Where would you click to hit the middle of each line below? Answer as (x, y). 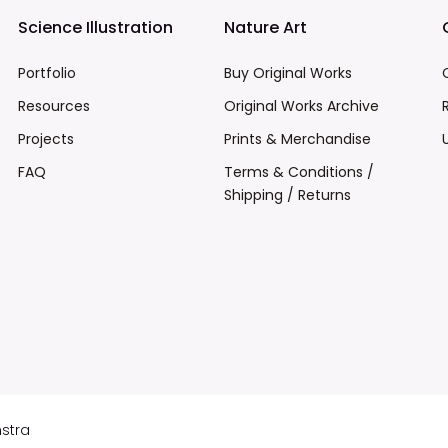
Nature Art (265, 28)
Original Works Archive (301, 106)
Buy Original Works (287, 73)
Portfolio (47, 73)
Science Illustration (96, 28)
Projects (46, 139)
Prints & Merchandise (297, 139)
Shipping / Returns (287, 195)
